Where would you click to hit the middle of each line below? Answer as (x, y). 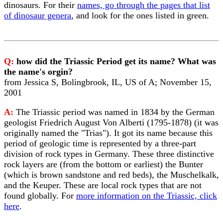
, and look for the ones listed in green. (140, 15)
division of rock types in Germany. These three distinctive (109, 154)
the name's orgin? (38, 72)
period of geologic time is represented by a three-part (100, 143)
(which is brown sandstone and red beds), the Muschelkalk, (111, 175)
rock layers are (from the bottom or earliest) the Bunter (104, 164)
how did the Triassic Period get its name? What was (116, 61)
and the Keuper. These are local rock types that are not (103, 185)
